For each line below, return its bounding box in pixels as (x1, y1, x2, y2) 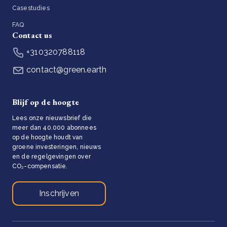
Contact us (12, 29, 52, 41)
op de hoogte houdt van (12, 133, 83, 141)
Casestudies (12, 4, 50, 12)
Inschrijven (39, 188, 79, 198)
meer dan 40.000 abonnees (12, 124, 96, 131)
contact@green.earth (24, 64, 107, 74)
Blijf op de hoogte (12, 96, 79, 107)
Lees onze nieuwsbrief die (12, 114, 92, 122)
